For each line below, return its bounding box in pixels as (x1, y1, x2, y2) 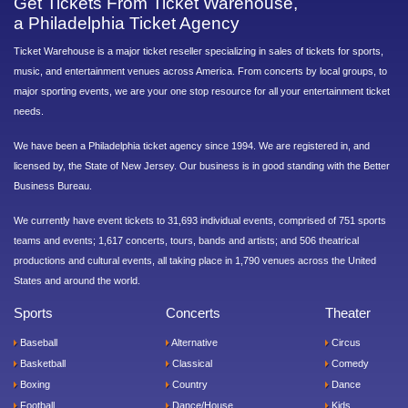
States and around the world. (14, 275, 140, 287)
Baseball (16, 337, 57, 349)
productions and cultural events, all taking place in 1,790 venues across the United (14, 255, 376, 267)
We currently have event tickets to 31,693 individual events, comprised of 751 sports (14, 215, 386, 227)
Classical (168, 358, 212, 370)
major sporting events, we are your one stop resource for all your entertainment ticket (14, 86, 390, 97)
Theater (325, 305, 372, 321)
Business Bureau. (14, 180, 92, 192)
